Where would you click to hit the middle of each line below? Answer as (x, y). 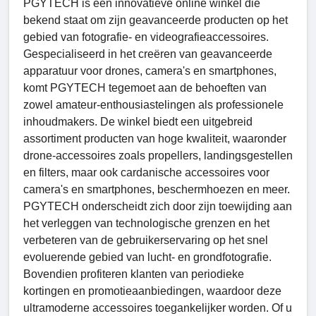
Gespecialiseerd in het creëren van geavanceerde (148, 54)
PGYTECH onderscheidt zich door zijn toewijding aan (158, 207)
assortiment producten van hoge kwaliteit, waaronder (155, 139)
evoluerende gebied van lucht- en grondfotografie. (147, 257)
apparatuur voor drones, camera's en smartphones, (150, 71)
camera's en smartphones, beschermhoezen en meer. (157, 190)
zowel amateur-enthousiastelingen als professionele (153, 105)
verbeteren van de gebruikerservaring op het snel (146, 241)
